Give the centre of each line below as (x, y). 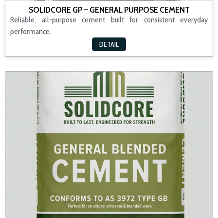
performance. (31, 31)
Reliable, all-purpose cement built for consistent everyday (109, 20)
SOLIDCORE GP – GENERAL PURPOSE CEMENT (109, 10)
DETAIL (109, 44)
